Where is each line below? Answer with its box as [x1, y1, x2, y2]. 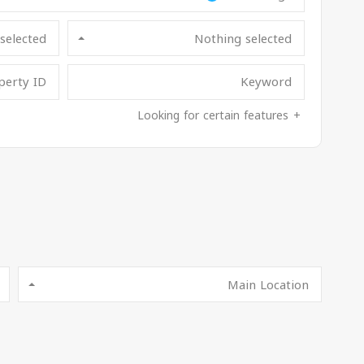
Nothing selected [194, 28, 292, 50]
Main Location [227, 274, 309, 297]
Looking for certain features [137, 105, 288, 127]
